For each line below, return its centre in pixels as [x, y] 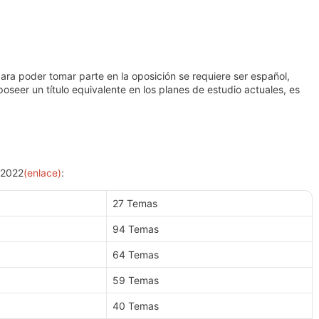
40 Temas [136, 306]
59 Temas [136, 281]
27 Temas [135, 204]
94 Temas [136, 229]
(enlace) [42, 173]
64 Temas [136, 255]
